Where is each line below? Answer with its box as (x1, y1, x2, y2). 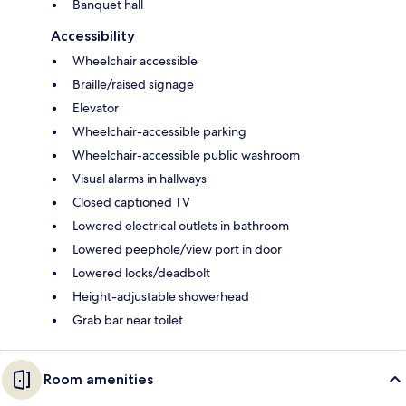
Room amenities (43, 371, 153, 389)
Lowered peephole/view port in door (72, 241, 282, 258)
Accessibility (51, 27, 135, 45)
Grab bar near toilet (72, 312, 183, 329)
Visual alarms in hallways (72, 170, 207, 188)
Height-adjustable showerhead (72, 288, 249, 305)
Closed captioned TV (72, 194, 190, 211)
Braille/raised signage (72, 76, 194, 93)
